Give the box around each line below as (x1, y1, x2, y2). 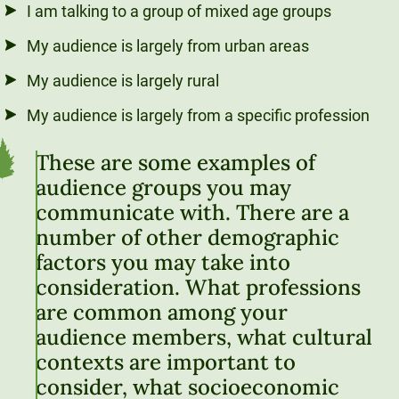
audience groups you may (36, 174, 291, 202)
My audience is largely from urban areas (27, 37, 309, 56)
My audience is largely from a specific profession (27, 106, 370, 126)
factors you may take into (36, 248, 290, 277)
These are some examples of (36, 149, 315, 177)
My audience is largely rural (27, 71, 219, 91)
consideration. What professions (36, 273, 361, 302)
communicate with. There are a (36, 199, 349, 227)
